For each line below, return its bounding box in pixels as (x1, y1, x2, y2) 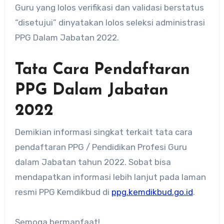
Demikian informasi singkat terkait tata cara (14, 127, 192, 137)
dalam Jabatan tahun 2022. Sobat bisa (14, 157, 171, 167)
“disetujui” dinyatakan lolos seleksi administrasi (14, 17, 205, 27)
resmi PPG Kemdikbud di (14, 187, 111, 197)
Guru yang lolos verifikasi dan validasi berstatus (14, 2, 204, 12)
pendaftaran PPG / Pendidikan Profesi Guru (14, 142, 187, 152)
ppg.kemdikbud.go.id (111, 187, 193, 197)
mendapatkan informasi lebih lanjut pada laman (14, 172, 206, 182)
